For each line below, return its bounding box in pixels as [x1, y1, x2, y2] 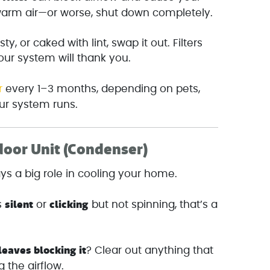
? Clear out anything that [86, 245, 214, 256]
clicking [49, 197, 89, 212]
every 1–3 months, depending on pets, [2, 83, 201, 94]
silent [5, 197, 34, 212]
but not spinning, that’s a [89, 199, 218, 210]
